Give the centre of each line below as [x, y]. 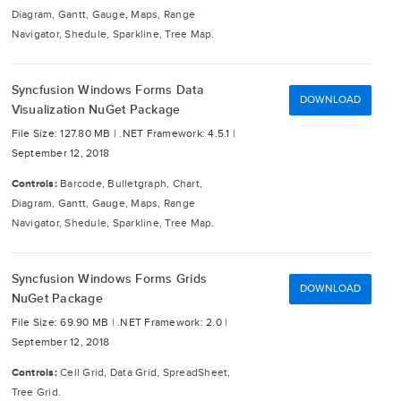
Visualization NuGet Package [96, 110]
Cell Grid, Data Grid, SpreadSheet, [145, 373]
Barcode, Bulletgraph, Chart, [131, 184]
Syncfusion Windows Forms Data [107, 90]
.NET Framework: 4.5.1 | [177, 134]
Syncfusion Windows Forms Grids [109, 279]
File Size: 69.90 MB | [64, 323]
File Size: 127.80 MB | [65, 134]
